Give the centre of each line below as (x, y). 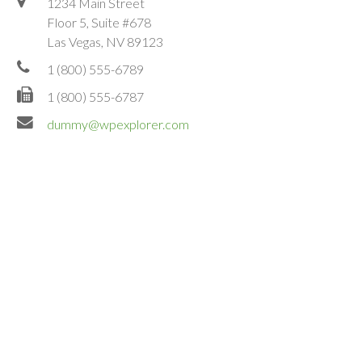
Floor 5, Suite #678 (99, 22)
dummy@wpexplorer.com (118, 124)
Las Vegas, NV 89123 (105, 41)
